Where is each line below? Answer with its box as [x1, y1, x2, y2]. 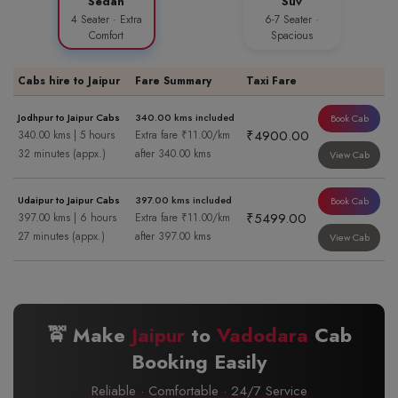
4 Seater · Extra [70, 12, 142, 28]
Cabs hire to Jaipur [18, 73, 120, 90]
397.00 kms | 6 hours [18, 210, 116, 227]
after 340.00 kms [135, 146, 211, 163]
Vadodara [216, 321, 308, 350]
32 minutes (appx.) [18, 146, 106, 163]
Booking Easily [131, 347, 267, 377]
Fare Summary [135, 73, 211, 90]
